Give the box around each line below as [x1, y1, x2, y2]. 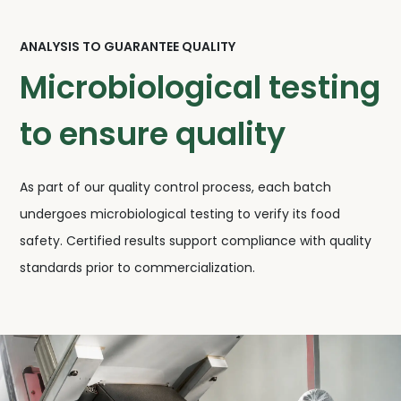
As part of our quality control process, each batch [20, 178, 332, 197]
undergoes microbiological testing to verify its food [20, 205, 341, 224]
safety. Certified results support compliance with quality [20, 232, 372, 251]
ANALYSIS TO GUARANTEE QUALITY [20, 38, 236, 56]
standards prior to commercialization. [20, 259, 256, 277]
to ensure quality [20, 112, 286, 157]
